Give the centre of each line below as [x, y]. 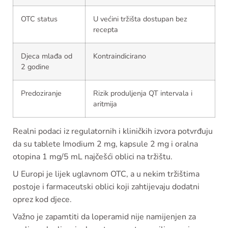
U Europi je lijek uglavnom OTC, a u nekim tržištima [106, 174]
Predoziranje [41, 93]
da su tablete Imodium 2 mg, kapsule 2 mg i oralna [105, 144]
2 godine [35, 67]
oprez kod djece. [42, 200]
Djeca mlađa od [47, 56]
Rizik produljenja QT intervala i [143, 93]
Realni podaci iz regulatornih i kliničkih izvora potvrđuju [113, 132]
